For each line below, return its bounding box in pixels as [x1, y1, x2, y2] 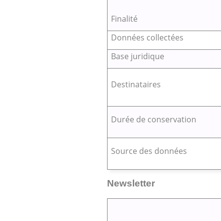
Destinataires [110, 78, 161, 90]
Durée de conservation [110, 113, 196, 125]
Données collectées [110, 32, 184, 43]
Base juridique [110, 50, 164, 62]
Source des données [110, 145, 187, 156]
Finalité [110, 13, 138, 24]
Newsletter [107, 178, 155, 188]
